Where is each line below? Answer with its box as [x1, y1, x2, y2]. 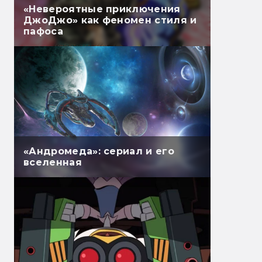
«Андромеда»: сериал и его [23, 146, 174, 157]
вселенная [23, 157, 82, 168]
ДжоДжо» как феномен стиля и [23, 15, 197, 26]
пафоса [23, 26, 63, 37]
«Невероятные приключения [23, 4, 181, 15]
